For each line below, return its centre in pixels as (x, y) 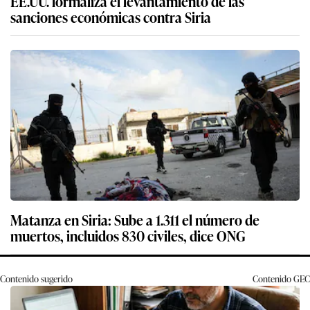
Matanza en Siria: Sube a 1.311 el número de (135, 220)
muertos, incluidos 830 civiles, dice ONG (128, 236)
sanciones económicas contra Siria (111, 17)
